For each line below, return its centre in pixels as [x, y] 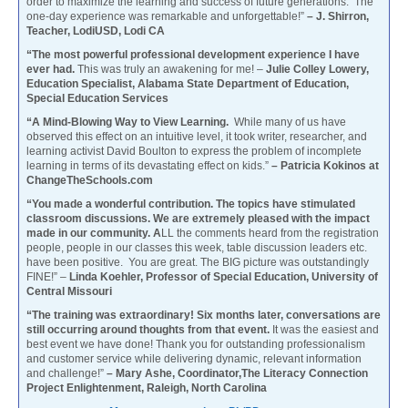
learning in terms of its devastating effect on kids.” [149, 165]
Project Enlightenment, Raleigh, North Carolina [147, 388]
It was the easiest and [326, 329]
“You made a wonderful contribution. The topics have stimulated [191, 204]
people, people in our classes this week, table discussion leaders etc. [197, 247]
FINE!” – [46, 276]
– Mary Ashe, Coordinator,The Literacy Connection [237, 373]
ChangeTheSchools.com [90, 180]
